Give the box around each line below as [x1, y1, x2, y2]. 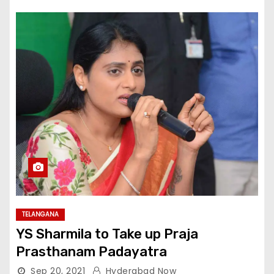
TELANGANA [22, 210, 59, 219]
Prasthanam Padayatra [16, 243, 167, 260]
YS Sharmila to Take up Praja [16, 226, 198, 242]
